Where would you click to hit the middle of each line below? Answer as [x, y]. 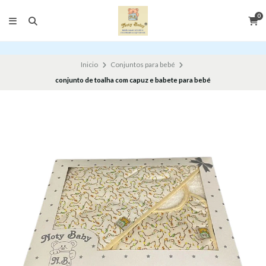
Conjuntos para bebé [142, 65]
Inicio [89, 65]
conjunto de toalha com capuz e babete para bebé [133, 80]
